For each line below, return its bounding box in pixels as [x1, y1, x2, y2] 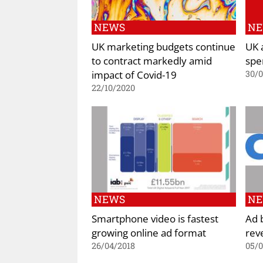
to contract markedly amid [92, 53, 212, 68]
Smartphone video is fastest [92, 211, 218, 226]
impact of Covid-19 [92, 67, 177, 82]
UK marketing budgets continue [92, 39, 235, 53]
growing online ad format [92, 225, 206, 240]
